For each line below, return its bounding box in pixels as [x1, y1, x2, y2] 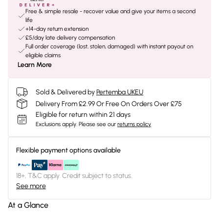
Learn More [18, 61, 52, 69]
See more [16, 182, 46, 190]
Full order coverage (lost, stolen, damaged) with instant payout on [25, 43, 193, 50]
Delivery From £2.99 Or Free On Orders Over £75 [36, 99, 182, 108]
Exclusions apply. [36, 121, 77, 128]
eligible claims [25, 52, 61, 59]
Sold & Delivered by [36, 88, 95, 96]
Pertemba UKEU [96, 88, 143, 96]
